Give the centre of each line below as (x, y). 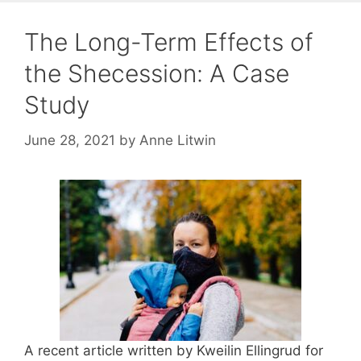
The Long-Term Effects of (169, 42)
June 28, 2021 (70, 140)
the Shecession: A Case (157, 73)
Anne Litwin (178, 140)
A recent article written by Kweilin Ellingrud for (174, 350)
